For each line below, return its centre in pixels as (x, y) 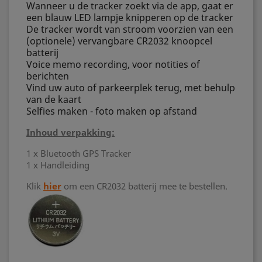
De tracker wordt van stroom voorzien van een (130, 29)
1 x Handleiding (58, 165)
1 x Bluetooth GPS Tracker (79, 153)
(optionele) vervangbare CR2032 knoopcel (119, 41)
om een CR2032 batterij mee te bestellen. (144, 186)
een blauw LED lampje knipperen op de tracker (130, 18)
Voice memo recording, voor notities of (113, 64)
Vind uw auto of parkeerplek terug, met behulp (131, 88)
